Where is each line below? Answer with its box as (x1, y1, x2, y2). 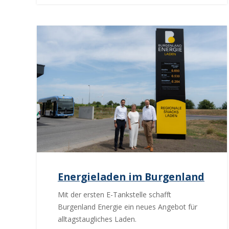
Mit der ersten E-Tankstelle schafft (57, 189, 171, 199)
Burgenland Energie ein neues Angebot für (57, 201, 197, 212)
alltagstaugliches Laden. (57, 214, 136, 224)
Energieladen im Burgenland (57, 169, 204, 184)
